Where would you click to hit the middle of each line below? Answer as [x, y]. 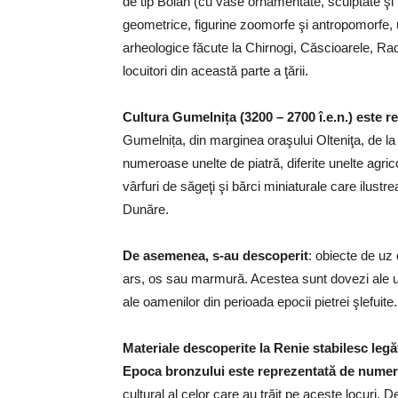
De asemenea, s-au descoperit [215, 256]
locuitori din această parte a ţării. [215, 71]
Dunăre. [146, 210]
